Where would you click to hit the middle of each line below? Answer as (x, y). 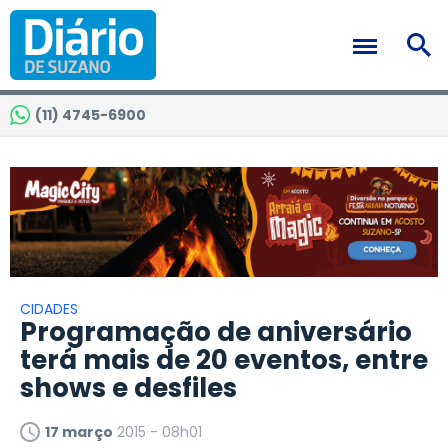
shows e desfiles (128, 388)
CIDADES (49, 309)
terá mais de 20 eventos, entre (224, 360)
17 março (79, 432)
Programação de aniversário (216, 332)
